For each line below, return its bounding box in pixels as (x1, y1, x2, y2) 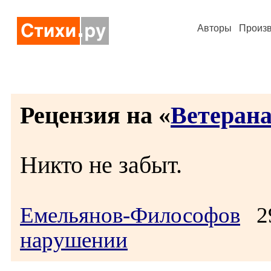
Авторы (197, 23, 232, 33)
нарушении (20, 227, 128, 252)
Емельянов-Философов (20, 203, 240, 227)
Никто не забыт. (20, 151, 182, 178)
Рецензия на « (20, 102, 171, 129)
